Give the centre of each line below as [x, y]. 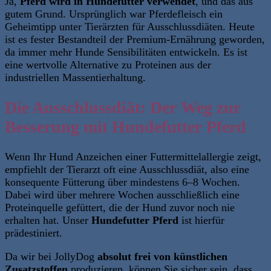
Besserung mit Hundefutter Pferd [126, 127]
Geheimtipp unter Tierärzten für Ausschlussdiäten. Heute [130, 27]
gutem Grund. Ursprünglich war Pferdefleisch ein [114, 14]
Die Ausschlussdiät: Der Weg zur [123, 108]
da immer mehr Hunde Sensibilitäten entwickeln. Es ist [126, 52]
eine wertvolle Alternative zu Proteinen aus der [108, 65]
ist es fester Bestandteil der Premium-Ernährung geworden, [135, 40]
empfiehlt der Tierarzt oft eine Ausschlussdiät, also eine [127, 169]
